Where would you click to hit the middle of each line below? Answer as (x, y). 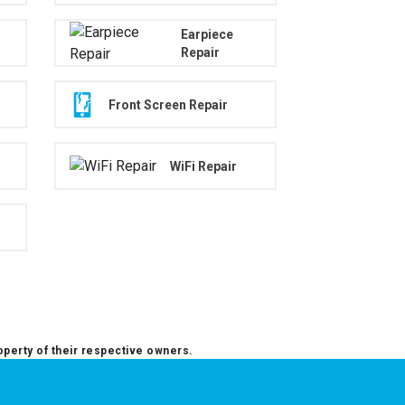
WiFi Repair (204, 166)
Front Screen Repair (169, 104)
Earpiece (207, 34)
